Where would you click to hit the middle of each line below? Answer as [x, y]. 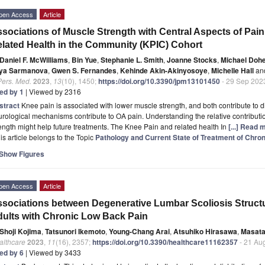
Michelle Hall [232, 70]
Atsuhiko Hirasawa [205, 231]
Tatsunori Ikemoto [75, 231]
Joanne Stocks [192, 59]
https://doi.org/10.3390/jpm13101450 [159, 81]
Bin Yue [84, 59]
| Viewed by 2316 [52, 91]
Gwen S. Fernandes [84, 70]
